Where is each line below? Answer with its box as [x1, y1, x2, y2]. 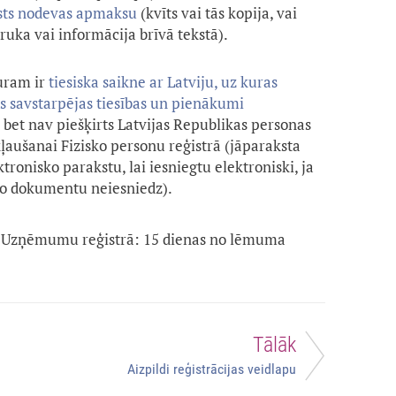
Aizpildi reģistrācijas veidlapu [127, 361, 296, 378]
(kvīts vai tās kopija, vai [137, 3, 297, 24]
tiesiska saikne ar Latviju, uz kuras [49, 72, 278, 93]
